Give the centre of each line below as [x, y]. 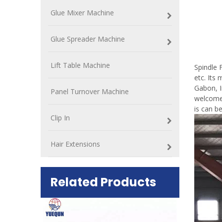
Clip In [60, 118]
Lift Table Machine [80, 65]
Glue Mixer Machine [82, 13]
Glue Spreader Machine [88, 39]
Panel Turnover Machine [90, 91]
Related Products [103, 182]
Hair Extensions [75, 144]
